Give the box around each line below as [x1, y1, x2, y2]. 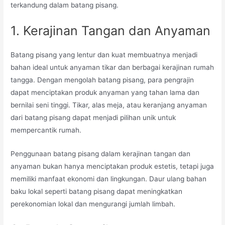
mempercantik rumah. [11, 126, 82, 135]
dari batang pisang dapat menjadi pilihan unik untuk [11, 114, 176, 122]
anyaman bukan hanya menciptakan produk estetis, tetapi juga [11, 162, 214, 171]
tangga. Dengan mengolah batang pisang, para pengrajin [11, 76, 194, 84]
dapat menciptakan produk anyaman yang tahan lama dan [11, 88, 200, 97]
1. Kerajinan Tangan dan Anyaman [11, 23, 211, 39]
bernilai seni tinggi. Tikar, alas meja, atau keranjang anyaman [11, 101, 207, 109]
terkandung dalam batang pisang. [11, 1, 119, 10]
